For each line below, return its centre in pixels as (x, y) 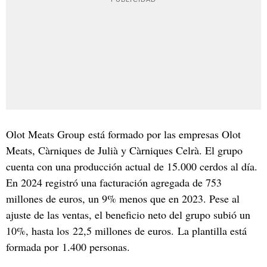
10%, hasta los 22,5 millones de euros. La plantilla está (126, 230)
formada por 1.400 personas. (68, 246)
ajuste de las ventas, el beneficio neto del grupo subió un (128, 214)
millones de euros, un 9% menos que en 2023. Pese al (123, 198)
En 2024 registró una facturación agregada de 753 (114, 182)
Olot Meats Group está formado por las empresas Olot (123, 134)
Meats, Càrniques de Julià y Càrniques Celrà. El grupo (124, 150)
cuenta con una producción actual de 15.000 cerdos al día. (132, 166)
